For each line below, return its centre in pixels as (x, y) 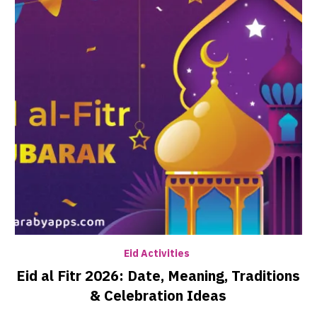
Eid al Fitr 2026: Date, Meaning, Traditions (158, 276)
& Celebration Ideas (158, 295)
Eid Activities (156, 253)
